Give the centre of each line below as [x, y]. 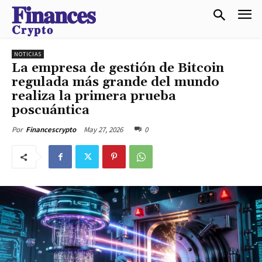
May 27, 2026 [103, 129]
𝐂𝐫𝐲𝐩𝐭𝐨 [33, 30]
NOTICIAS [28, 54]
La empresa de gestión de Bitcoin [118, 68]
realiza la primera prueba [94, 96]
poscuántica [51, 111]
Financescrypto [51, 130]
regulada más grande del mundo [116, 82]
